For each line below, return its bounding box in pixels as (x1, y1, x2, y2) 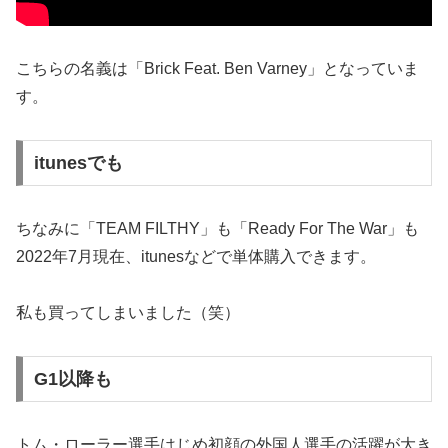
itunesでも (33, 152, 123, 173)
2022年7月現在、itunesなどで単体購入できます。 (16, 247, 376, 265)
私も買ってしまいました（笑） (16, 304, 240, 322)
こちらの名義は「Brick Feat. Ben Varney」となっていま (16, 60, 419, 78)
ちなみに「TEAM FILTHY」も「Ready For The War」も (16, 219, 419, 237)
